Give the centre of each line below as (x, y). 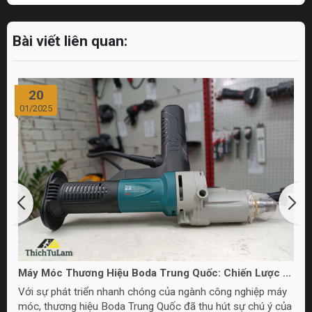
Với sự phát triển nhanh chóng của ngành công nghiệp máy (153, 292)
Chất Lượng (47, 286)
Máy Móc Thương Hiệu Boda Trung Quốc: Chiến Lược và (156, 273)
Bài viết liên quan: (70, 41)
